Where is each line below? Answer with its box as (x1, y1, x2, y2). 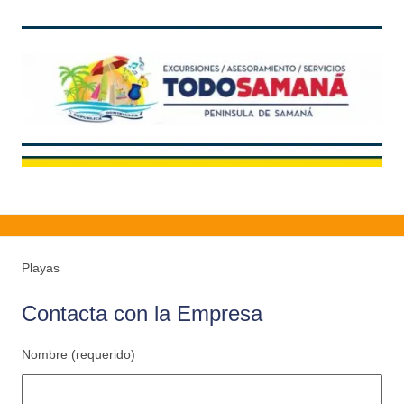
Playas (22, 261, 60, 276)
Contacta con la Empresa (22, 301, 262, 326)
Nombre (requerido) (22, 347, 135, 363)
